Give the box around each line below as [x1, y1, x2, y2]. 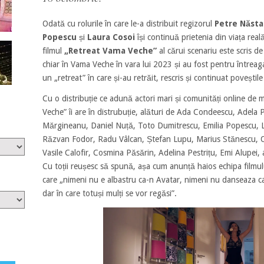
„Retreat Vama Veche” [64, 45, 157, 55]
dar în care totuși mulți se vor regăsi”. [42, 188, 177, 198]
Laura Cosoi [87, 32, 135, 42]
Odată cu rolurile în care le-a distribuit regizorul [42, 18, 214, 28]
